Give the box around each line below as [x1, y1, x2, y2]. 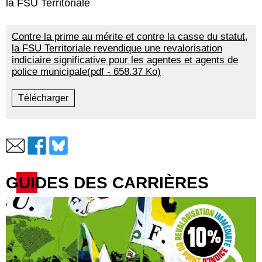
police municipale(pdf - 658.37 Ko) [12, 65, 161, 77]
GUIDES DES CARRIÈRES [6, 173, 209, 192]
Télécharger [18, 92, 68, 103]
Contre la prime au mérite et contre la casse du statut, [12, 30, 248, 42]
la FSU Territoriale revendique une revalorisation [12, 42, 222, 54]
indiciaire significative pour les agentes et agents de [12, 54, 238, 65]
